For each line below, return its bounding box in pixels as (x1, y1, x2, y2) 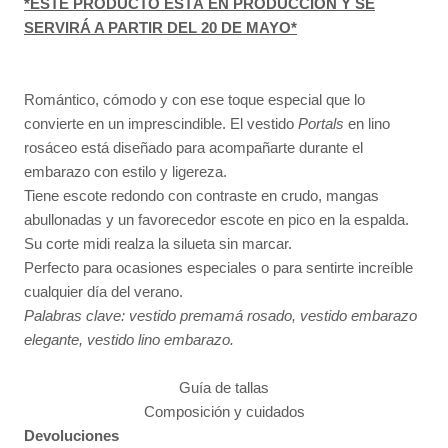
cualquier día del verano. (24, 283, 183, 301)
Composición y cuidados (143, 403, 305, 421)
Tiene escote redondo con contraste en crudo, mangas (24, 187, 379, 205)
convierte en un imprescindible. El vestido (24, 115, 298, 133)
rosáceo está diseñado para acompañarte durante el (24, 139, 363, 157)
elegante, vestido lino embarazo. (24, 331, 234, 349)
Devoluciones (24, 427, 119, 445)
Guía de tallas (179, 379, 269, 397)
